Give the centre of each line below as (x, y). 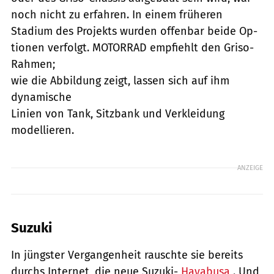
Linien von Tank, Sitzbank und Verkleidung (118, 113)
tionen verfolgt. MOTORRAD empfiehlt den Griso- (132, 47)
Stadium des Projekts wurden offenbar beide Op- (134, 31)
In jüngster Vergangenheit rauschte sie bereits (127, 255)
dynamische (41, 97)
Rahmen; (33, 64)
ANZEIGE (250, 168)
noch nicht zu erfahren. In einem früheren (117, 14)
